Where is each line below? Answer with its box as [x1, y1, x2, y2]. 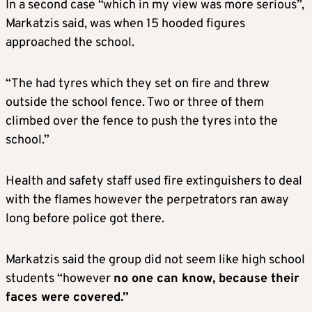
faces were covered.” [6, 289, 129, 306]
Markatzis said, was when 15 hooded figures [6, 15, 245, 32]
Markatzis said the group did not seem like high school [6, 251, 305, 268]
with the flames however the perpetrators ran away [6, 192, 289, 208]
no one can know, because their [114, 270, 299, 287]
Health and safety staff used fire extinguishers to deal [6, 173, 302, 189]
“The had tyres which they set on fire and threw [6, 75, 270, 92]
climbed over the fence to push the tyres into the [6, 113, 278, 130]
